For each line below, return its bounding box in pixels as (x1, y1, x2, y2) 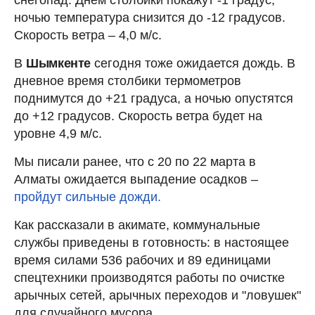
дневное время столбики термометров (14, 73, 241, 88)
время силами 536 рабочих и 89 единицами (14, 252, 271, 267)
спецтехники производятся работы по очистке (14, 270, 285, 285)
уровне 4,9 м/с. (14, 126, 102, 141)
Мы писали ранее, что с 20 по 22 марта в (14, 154, 256, 169)
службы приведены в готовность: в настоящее (14, 235, 289, 250)
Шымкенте (26, 56, 91, 70)
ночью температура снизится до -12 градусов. (14, 10, 285, 25)
